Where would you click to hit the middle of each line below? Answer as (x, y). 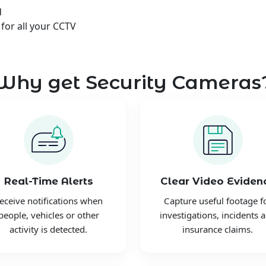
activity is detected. (48, 229)
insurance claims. (218, 229)
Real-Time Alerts (48, 181)
